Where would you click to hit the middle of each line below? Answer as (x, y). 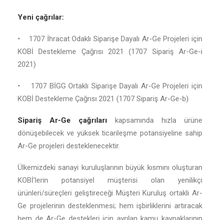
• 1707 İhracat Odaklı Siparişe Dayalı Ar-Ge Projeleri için (110, 39)
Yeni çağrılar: (41, 17)
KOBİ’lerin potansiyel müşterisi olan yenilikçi (110, 180)
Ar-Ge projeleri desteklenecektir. (69, 146)
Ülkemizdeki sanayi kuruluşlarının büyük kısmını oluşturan (110, 167)
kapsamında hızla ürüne (159, 120)
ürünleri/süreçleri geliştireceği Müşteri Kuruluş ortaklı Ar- (110, 193)
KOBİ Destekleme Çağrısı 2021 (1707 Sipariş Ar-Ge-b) (103, 99)
